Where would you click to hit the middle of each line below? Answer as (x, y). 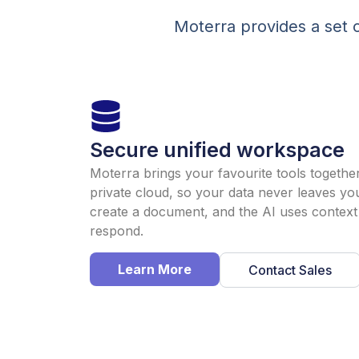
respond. (117, 231)
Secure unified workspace (217, 150)
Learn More (155, 269)
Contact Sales (290, 270)
